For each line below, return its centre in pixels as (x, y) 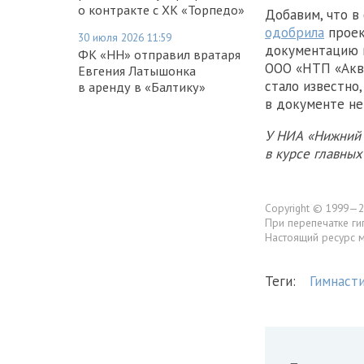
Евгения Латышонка (137, 70)
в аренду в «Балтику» (142, 87)
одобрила (295, 33)
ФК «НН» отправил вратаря (159, 54)
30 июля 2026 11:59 (125, 37)
